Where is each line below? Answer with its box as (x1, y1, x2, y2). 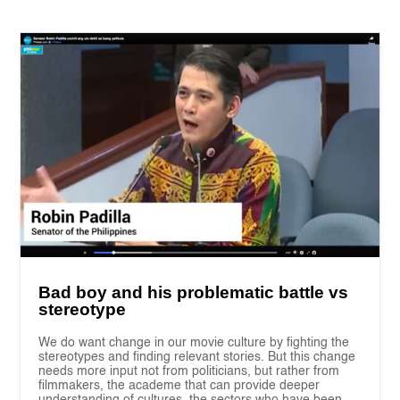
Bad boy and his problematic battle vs (38, 282, 349, 302)
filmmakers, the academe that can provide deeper (38, 379, 321, 392)
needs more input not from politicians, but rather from (38, 364, 340, 378)
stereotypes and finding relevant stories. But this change (38, 350, 356, 363)
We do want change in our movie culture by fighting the (38, 336, 350, 349)
